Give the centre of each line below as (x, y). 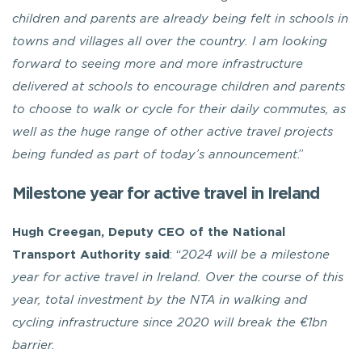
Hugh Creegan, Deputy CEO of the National (149, 232)
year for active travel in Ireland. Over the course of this (178, 278)
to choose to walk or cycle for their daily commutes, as (179, 109)
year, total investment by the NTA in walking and (160, 300)
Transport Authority (76, 255)
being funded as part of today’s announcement (155, 155)
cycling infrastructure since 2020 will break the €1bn (170, 323)
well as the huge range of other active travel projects (173, 132)
